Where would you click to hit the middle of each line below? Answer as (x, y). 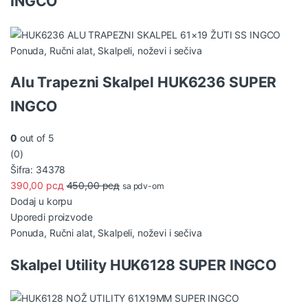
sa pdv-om (143, 186)
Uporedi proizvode (52, 217)
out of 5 (35, 138)
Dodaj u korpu (42, 201)
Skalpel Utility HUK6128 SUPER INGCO (144, 265)
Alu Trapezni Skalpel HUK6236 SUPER (144, 82)
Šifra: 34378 (38, 170)
